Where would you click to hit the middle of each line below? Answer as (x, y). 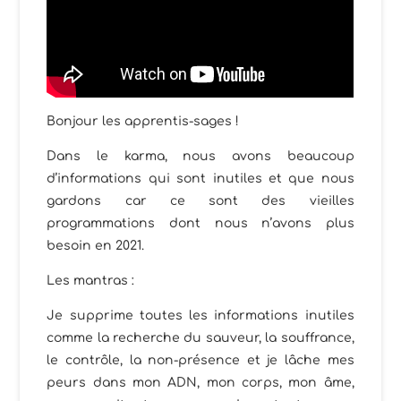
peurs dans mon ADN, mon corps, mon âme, (200, 383)
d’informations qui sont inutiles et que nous (200, 179)
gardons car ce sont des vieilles (200, 201)
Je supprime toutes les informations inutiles (200, 316)
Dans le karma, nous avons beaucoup (200, 157)
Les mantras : (91, 281)
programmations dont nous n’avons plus (200, 224)
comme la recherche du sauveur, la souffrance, (200, 338)
